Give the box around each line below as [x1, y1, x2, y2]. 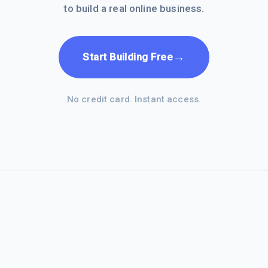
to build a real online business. [63, 2, 205, 14]
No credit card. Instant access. [66, 94, 202, 105]
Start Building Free [83, 51, 173, 63]
